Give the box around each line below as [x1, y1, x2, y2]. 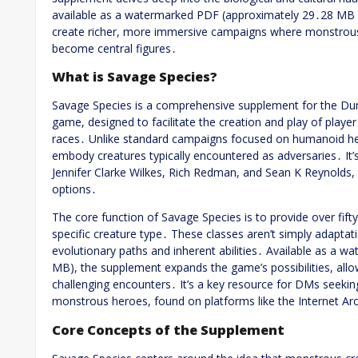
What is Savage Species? [52, 67, 217, 86]
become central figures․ [52, 40, 177, 56]
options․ [52, 181, 97, 197]
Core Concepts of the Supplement [52, 320, 284, 339]
